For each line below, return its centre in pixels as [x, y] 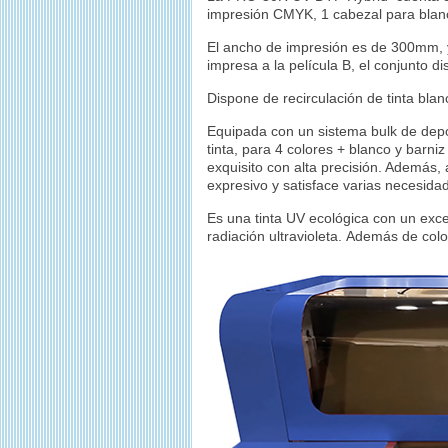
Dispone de [245, 98]
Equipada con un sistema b [293, 131]
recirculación [323, 98]
